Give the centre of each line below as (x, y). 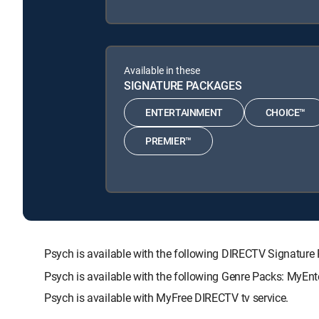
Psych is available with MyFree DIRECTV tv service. (166, 297)
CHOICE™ (286, 113)
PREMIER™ (168, 141)
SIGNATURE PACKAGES (183, 85)
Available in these (162, 70)
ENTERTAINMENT (184, 113)
